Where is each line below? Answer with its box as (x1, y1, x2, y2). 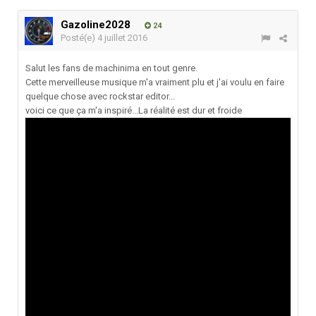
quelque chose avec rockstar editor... (25, 91, 175, 102)
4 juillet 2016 (97, 32, 147, 44)
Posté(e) (61, 32, 97, 44)
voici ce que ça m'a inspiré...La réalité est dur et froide (25, 105, 242, 116)
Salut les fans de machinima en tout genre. (25, 63, 197, 74)
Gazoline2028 (61, 18, 130, 32)
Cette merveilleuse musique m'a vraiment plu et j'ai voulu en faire (25, 77, 284, 88)
